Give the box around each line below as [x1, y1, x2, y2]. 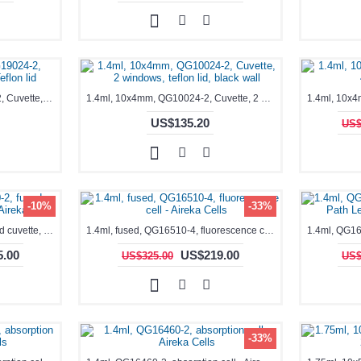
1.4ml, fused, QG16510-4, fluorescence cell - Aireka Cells [264, 225, 275, 237]
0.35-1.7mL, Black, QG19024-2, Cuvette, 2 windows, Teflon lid [43, 93, 52, 105]
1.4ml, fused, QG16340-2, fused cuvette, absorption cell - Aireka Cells [44, 225, 53, 237]
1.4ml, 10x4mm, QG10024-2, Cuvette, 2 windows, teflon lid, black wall [261, 93, 272, 105]
